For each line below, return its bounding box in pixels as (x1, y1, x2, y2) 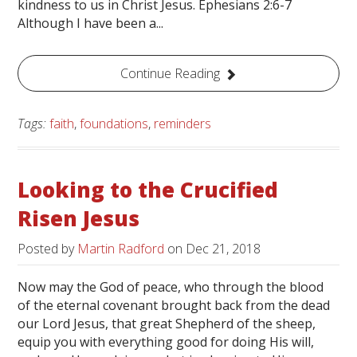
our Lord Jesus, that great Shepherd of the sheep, (18, 315, 316, 333)
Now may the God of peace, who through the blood (18, 278, 324, 296)
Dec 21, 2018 (186, 240, 261, 258)
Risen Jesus (18, 204, 140, 233)
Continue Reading (120, 64, 220, 82)
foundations (80, 115, 149, 132)
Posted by (18, 240, 78, 258)
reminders (154, 115, 212, 132)
